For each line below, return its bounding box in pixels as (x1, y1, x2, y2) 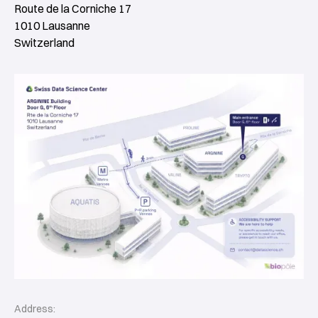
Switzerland (14, 35, 75, 50)
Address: (14, 302, 55, 315)
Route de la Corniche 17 (14, 1, 131, 16)
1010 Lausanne (14, 18, 90, 33)
